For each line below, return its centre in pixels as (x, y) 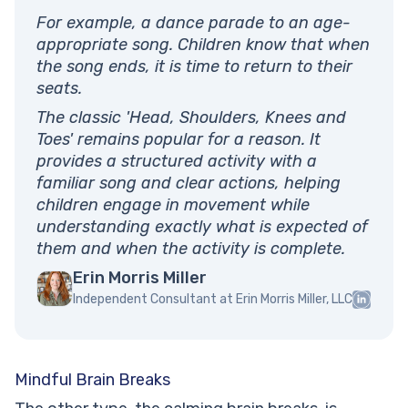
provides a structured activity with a (177, 162)
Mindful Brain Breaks (92, 380)
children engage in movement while (173, 205)
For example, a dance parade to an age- (194, 23)
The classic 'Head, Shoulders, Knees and (191, 118)
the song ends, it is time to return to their (194, 67)
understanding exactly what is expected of (202, 227)
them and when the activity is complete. (191, 249)
